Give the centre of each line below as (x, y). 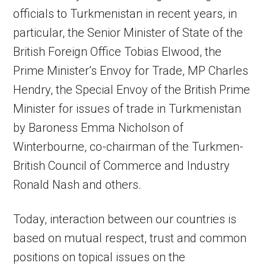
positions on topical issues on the (99, 257)
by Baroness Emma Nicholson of (99, 128)
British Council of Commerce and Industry (122, 166)
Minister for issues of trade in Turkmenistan (127, 109)
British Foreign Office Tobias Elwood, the (118, 52)
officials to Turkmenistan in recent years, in (125, 14)
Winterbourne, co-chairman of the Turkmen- (129, 147)
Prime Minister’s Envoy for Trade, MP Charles (131, 71)
